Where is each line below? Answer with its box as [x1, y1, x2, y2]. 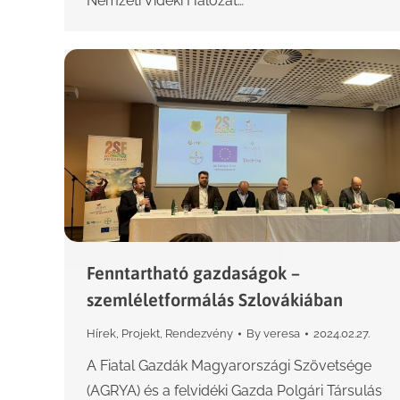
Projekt [121, 327, 160, 341]
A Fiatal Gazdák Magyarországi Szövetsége [87, 357, 371, 375]
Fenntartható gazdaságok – [87, 262, 300, 284]
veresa [263, 327, 300, 341]
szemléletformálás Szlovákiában [87, 289, 343, 311]
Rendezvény [165, 327, 233, 341]
